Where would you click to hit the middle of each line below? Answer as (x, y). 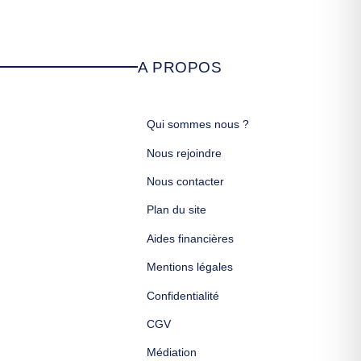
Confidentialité (183, 295)
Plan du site (177, 210)
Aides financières (191, 238)
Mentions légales (190, 267)
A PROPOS (180, 67)
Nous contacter (186, 182)
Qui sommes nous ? (198, 124)
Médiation (172, 353)
